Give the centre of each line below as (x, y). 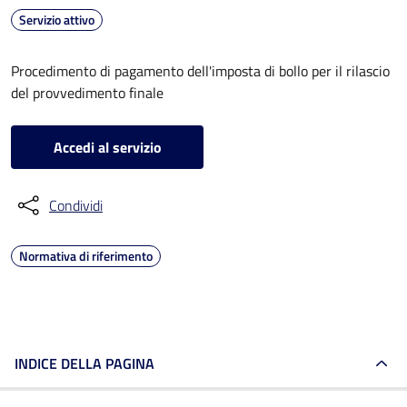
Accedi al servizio (107, 147)
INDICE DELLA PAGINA (84, 363)
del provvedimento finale (87, 93)
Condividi (76, 205)
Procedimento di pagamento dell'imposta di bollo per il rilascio (200, 71)
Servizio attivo (57, 20)
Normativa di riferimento (86, 256)
